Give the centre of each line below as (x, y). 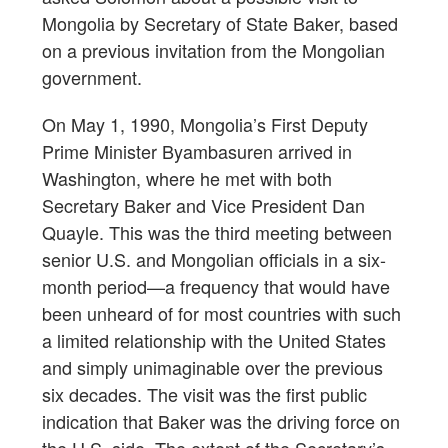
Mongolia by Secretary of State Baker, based (220, 22)
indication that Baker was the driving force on (221, 420)
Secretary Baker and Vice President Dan (203, 204)
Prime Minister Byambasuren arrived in (197, 150)
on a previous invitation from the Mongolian (213, 49)
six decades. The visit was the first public (204, 393)
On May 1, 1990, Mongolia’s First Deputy (205, 123)
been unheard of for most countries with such (221, 312)
